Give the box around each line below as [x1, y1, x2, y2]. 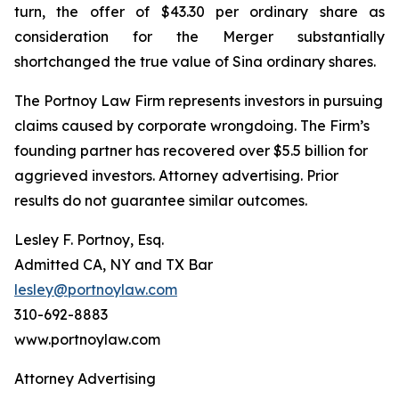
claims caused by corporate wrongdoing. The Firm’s [14, 117, 370, 134]
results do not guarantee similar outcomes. [14, 191, 307, 209]
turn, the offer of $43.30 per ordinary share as [14, 3, 385, 20]
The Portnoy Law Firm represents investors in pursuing [14, 92, 383, 110]
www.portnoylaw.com [14, 330, 160, 348]
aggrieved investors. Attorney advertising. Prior [14, 167, 338, 184]
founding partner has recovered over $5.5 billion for [14, 142, 368, 159]
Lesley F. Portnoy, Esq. [14, 231, 164, 248]
